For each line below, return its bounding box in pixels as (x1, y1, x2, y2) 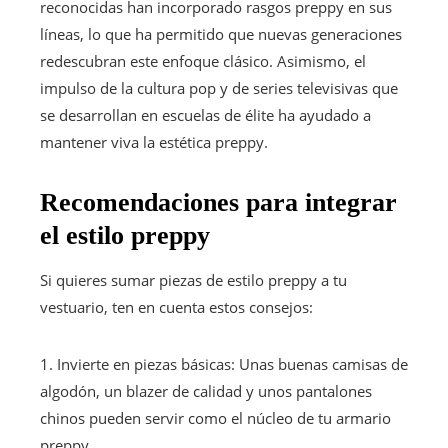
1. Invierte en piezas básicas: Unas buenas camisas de (40, 353, 408, 374)
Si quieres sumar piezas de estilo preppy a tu (40, 269, 347, 290)
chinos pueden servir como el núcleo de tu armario (40, 407, 391, 428)
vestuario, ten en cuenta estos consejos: (40, 296, 313, 317)
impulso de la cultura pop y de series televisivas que (40, 77, 398, 98)
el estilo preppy (40, 220, 210, 250)
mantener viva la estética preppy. (40, 131, 268, 152)
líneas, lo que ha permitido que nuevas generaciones (40, 23, 402, 44)
